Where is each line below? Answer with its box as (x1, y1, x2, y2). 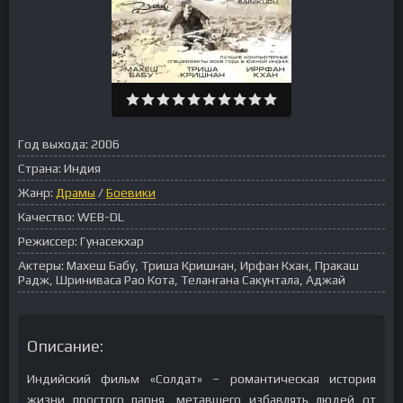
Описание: (27, 336, 103, 355)
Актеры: (18, 258, 64, 273)
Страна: (18, 161, 61, 175)
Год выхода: (18, 137, 88, 151)
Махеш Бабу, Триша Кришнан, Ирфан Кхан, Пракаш (67, 258, 359, 273)
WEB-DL (77, 210, 124, 224)
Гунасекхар (80, 234, 144, 248)
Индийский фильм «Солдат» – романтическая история (27, 372, 376, 386)
